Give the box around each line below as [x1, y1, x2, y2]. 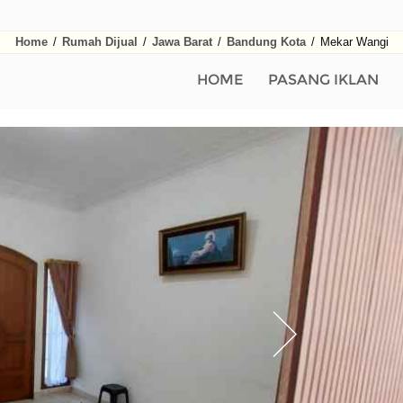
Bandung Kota [226, 35, 306, 49]
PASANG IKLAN [268, 71, 379, 88]
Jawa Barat [151, 35, 212, 49]
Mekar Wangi [316, 35, 389, 49]
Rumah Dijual [61, 35, 138, 49]
